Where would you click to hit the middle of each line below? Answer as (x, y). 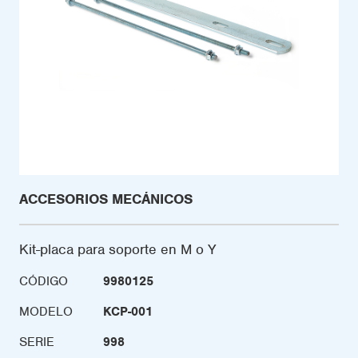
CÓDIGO (44, 281)
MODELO (46, 312)
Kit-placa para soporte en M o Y (118, 249)
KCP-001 (128, 312)
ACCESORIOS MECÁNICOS (106, 199)
